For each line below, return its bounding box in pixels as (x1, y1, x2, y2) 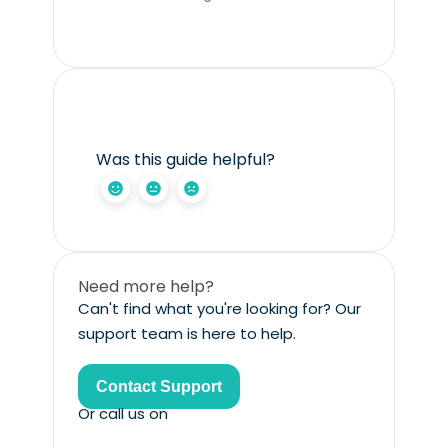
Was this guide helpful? (95, 147, 275, 171)
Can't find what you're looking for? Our (77, 297, 361, 319)
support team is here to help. (77, 322, 296, 344)
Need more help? (77, 274, 214, 298)
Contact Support (95, 378, 222, 396)
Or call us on (77, 403, 168, 425)
